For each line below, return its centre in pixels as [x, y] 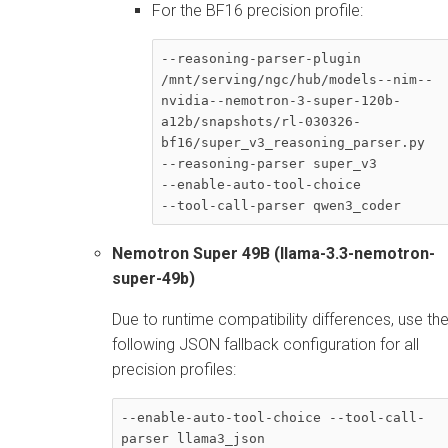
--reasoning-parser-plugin [265, 58]
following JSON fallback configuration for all [265, 344]
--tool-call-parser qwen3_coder [281, 205]
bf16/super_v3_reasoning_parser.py [297, 142]
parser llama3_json [193, 438]
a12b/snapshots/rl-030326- [261, 121]
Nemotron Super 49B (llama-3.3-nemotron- [273, 253]
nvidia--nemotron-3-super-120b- [281, 100]
